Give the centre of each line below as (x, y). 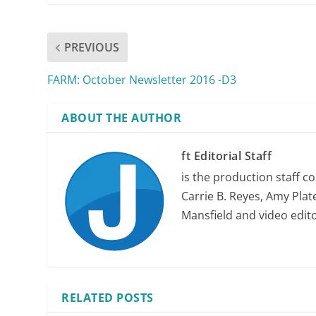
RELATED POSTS (108, 298)
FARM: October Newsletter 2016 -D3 (142, 80)
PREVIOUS (92, 48)
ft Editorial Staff (227, 156)
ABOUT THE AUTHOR (122, 118)
